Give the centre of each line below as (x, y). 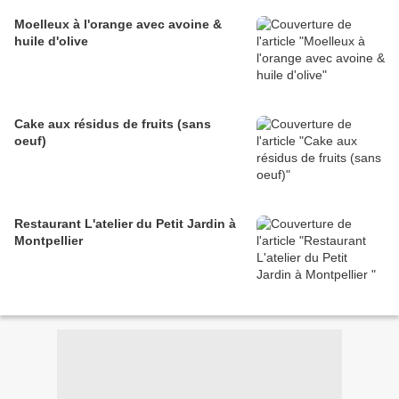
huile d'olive (51, 41)
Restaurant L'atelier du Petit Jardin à (125, 224)
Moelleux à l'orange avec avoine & (118, 24)
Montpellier (49, 241)
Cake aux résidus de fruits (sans (113, 124)
